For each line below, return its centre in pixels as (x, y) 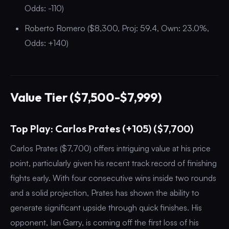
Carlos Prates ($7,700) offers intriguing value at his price (110, 148)
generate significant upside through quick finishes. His (106, 207)
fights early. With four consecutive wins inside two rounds (113, 178)
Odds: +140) (47, 43)
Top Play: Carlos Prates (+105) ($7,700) (102, 128)
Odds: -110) (44, 8)
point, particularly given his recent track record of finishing (113, 163)
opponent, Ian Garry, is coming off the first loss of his (105, 222)
